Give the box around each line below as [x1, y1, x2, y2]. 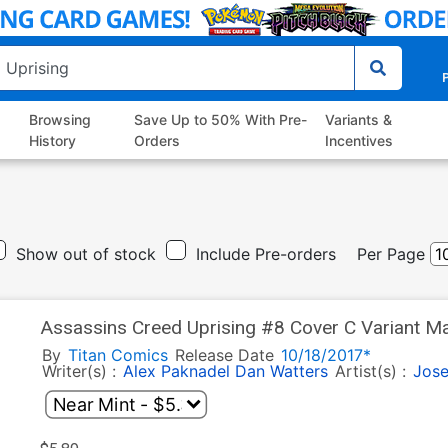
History [29, 132, 77, 150]
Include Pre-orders [196, 244, 336, 265]
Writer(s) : [41, 361, 121, 382]
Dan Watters [234, 361, 328, 382]
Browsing [29, 111, 92, 129]
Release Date [174, 345, 274, 366]
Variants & [324, 111, 392, 129]
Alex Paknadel [122, 361, 230, 382]
